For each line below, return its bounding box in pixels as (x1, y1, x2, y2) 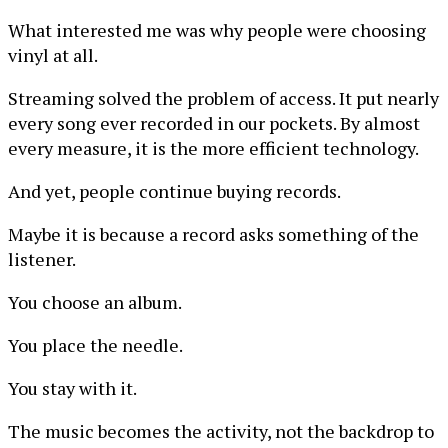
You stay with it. (8, 376, 137, 400)
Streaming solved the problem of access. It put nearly (8, 86, 439, 110)
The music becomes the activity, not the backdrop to (8, 419, 434, 443)
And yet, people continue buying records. (8, 179, 341, 203)
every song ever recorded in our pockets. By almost (8, 111, 420, 135)
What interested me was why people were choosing (8, 18, 426, 42)
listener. (8, 247, 76, 271)
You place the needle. (8, 333, 183, 357)
